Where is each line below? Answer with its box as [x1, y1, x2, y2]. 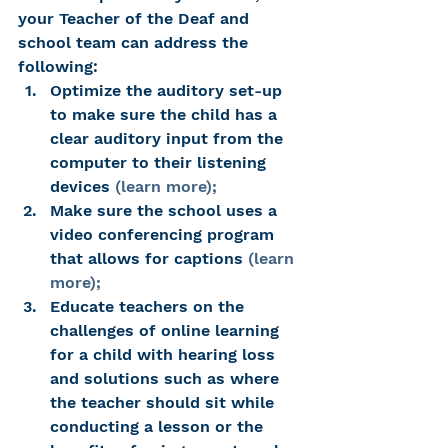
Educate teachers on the [50, 296, 249, 316]
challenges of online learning [50, 320, 284, 340]
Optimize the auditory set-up [50, 80, 287, 100]
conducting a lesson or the [50, 416, 268, 436]
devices [50, 176, 115, 196]
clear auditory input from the [50, 128, 288, 148]
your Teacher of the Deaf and [18, 8, 254, 28]
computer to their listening [50, 152, 271, 172]
